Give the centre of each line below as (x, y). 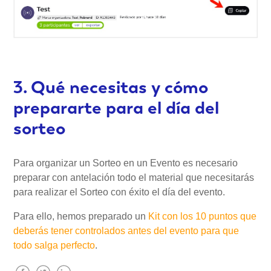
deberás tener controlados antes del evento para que (126, 231)
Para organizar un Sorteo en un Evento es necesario (126, 163)
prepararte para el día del (116, 108)
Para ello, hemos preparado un (81, 217)
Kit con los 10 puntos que (203, 217)
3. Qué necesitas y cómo (111, 87)
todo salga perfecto (54, 246)
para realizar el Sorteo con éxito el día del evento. (119, 192)
